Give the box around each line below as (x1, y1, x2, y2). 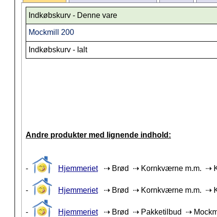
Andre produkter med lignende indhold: (26, 131, 171, 139)
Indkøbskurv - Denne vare (29, 11, 117, 20)
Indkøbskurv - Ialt (29, 46, 87, 54)
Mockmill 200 (29, 28, 74, 37)
